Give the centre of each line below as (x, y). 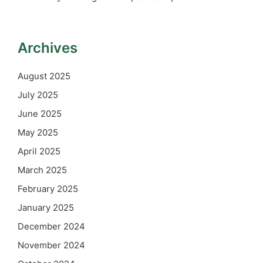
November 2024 (51, 245)
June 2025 (40, 113)
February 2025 (48, 188)
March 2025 (42, 170)
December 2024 (51, 226)
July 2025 (38, 95)
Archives (48, 48)
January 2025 (46, 207)
